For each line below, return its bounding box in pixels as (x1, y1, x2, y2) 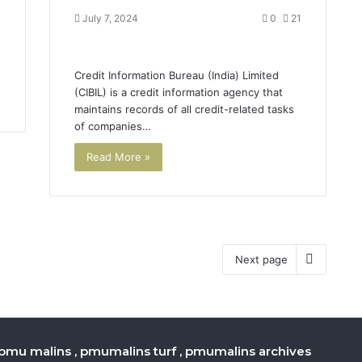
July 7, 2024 (82, 12, 138, 25)
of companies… (74, 120, 151, 133)
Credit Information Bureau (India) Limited (74, 69, 279, 82)
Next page (235, 252, 288, 266)
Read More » (86, 150, 150, 164)
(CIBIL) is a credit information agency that (74, 86, 283, 99)
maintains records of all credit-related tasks (74, 103, 294, 116)
